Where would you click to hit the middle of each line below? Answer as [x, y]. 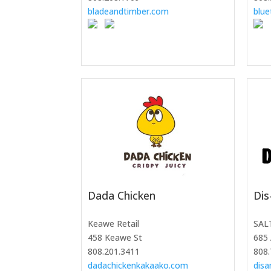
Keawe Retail [114, 223]
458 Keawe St [115, 237]
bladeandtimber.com [129, 11]
